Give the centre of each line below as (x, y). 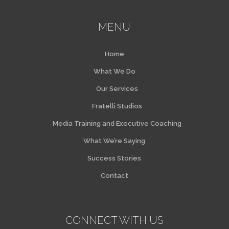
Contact (114, 176)
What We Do (114, 72)
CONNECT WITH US (114, 221)
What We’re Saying (114, 141)
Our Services (117, 89)
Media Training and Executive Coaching (117, 124)
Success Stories (114, 158)
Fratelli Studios (117, 106)
